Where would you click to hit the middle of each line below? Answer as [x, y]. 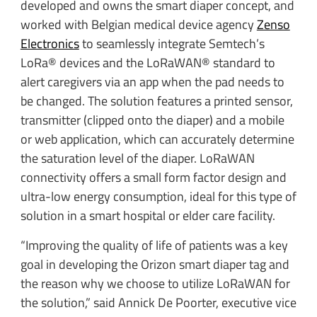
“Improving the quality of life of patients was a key [154, 245]
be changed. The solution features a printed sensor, [156, 101]
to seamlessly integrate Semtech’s [172, 44]
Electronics [50, 44]
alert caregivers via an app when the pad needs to [152, 82]
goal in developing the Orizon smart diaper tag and [155, 264]
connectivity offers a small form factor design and [153, 178]
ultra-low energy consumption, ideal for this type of [158, 197]
